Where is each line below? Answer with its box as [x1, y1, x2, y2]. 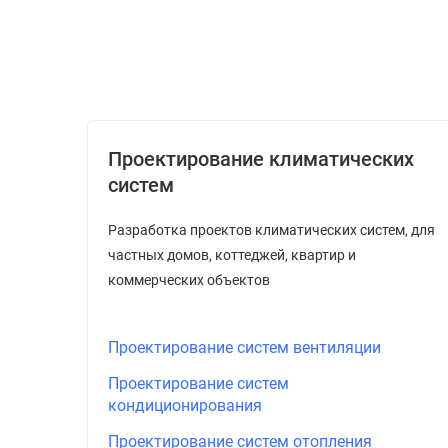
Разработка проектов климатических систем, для [108, 222, 435, 238]
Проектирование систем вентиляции [108, 338, 381, 357]
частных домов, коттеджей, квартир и [108, 247, 356, 263]
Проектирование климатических [108, 147, 414, 171]
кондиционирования [108, 396, 262, 415]
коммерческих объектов [108, 272, 270, 288]
